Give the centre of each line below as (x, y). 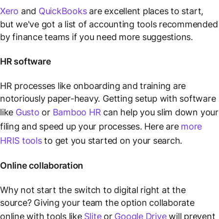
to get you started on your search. (112, 140)
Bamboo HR (77, 112)
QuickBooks (63, 11)
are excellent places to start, (145, 11)
